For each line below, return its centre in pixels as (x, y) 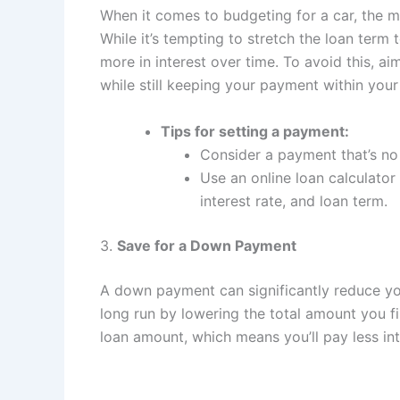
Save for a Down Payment (207, 246)
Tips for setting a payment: (255, 132)
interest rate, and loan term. (294, 201)
